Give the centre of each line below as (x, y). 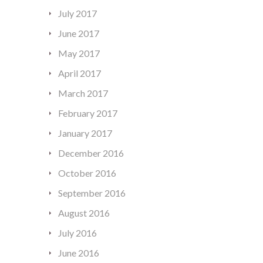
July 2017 (77, 14)
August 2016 (84, 213)
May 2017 (79, 53)
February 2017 (88, 113)
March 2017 (83, 93)
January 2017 (85, 133)
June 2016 (79, 253)
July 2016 (77, 233)
